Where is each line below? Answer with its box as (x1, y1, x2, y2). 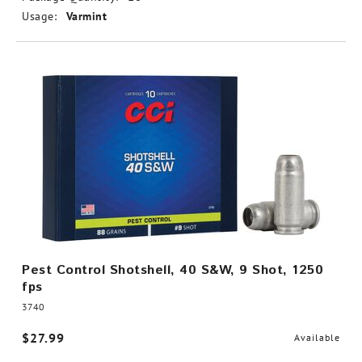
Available (294, 331, 340, 343)
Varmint (65, 9, 107, 23)
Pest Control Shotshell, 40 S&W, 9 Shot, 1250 (22, 261, 323, 280)
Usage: (22, 9, 57, 23)
